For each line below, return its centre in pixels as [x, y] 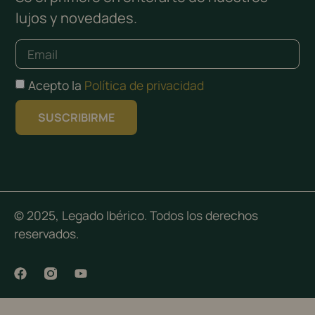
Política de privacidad [144, 85]
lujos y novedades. [77, 18]
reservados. [46, 234]
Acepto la [57, 85]
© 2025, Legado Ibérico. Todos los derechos [136, 216]
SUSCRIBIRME [77, 117]
